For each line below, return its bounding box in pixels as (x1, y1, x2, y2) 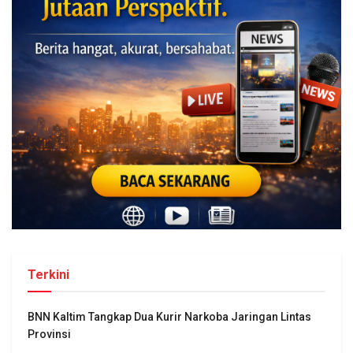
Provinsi (28, 327, 71, 340)
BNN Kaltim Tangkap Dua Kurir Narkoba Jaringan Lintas (28, 310, 311, 323)
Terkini (28, 266, 69, 282)
